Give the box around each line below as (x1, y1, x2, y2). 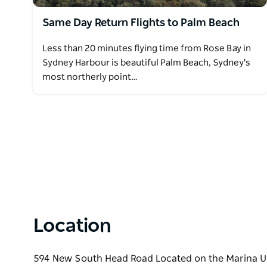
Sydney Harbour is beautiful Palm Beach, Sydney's (42, 58, 250, 67)
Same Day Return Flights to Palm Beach (42, 17, 240, 29)
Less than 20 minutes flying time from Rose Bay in (42, 44, 251, 53)
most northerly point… (42, 72, 138, 82)
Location (33, 216, 111, 235)
